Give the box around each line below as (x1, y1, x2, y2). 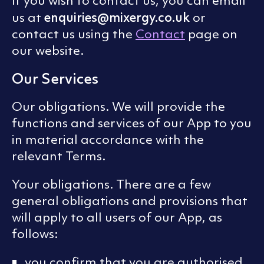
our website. (12, 42, 84, 59)
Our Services (12, 69, 98, 88)
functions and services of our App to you (12, 115, 252, 131)
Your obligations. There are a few (12, 176, 211, 193)
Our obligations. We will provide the (12, 98, 225, 115)
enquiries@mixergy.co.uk (44, 9, 190, 26)
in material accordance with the (12, 131, 204, 148)
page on (185, 26, 237, 42)
